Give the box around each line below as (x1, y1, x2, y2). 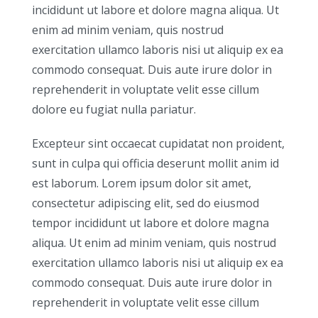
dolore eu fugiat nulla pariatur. (32, 102, 196, 118)
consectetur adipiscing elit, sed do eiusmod (32, 195, 259, 212)
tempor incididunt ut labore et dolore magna (32, 215, 269, 231)
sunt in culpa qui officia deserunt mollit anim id (32, 155, 279, 172)
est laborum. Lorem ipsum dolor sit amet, (32, 175, 251, 192)
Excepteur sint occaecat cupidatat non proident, (32, 136, 285, 152)
